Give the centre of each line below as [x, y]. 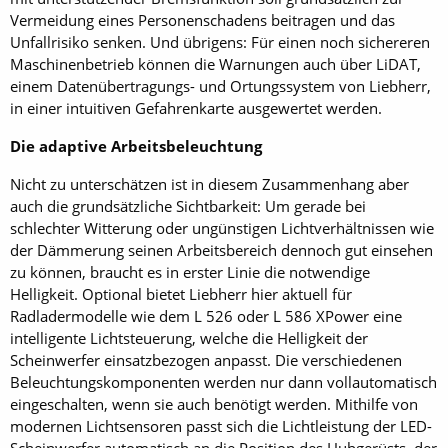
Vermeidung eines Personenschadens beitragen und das [202, 20]
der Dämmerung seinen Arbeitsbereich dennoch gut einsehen [221, 250]
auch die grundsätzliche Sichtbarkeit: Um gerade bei [188, 206]
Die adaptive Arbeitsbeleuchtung [136, 146]
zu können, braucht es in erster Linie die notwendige [190, 272]
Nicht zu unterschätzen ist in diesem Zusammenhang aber [209, 184]
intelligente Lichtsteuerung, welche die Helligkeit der [189, 338]
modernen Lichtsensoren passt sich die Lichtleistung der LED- [221, 426]
